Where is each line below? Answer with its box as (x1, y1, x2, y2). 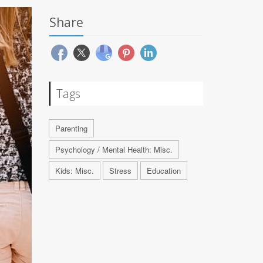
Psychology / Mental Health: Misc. (55, 144, 173, 155)
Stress (109, 165, 131, 176)
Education (146, 165, 181, 176)
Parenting (55, 123, 87, 134)
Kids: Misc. (55, 165, 94, 176)
